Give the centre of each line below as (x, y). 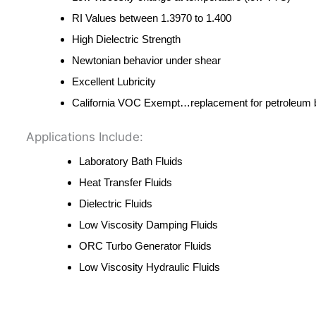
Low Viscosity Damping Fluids (148, 224)
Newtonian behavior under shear (146, 61)
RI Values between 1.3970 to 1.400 (152, 18)
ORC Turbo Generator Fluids (145, 245)
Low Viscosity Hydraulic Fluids (150, 267)
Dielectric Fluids (116, 203)
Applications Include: (85, 136)
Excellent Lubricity (114, 82)
